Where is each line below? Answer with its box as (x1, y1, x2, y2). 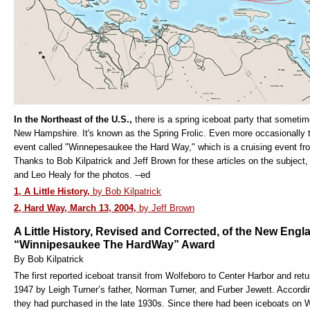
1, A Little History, (14, 186, 90, 197)
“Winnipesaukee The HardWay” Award (14, 239, 215, 250)
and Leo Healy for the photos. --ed (14, 170, 150, 180)
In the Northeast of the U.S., (14, 114, 132, 125)
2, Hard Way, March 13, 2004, (14, 203, 136, 213)
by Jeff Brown (136, 203, 194, 213)
